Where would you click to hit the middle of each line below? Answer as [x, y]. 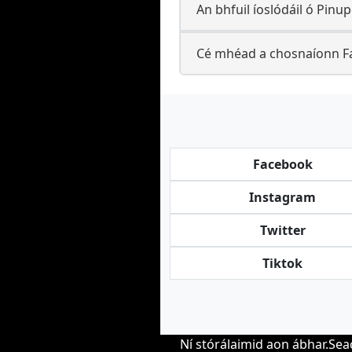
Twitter [282, 230]
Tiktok [283, 263]
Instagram [283, 197]
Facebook [282, 164]
